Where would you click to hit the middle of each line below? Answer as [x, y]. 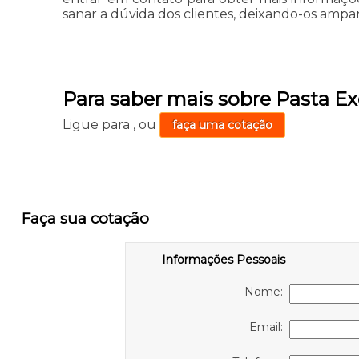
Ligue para [98, 125]
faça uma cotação [223, 125]
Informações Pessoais [223, 260]
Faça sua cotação [85, 218]
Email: [269, 327]
